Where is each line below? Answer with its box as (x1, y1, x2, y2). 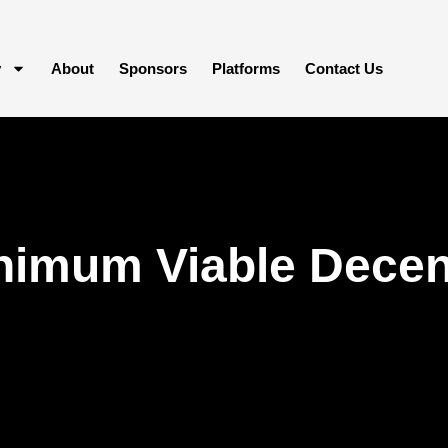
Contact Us (305, 60, 383, 77)
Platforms (212, 60, 280, 77)
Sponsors (119, 60, 187, 77)
